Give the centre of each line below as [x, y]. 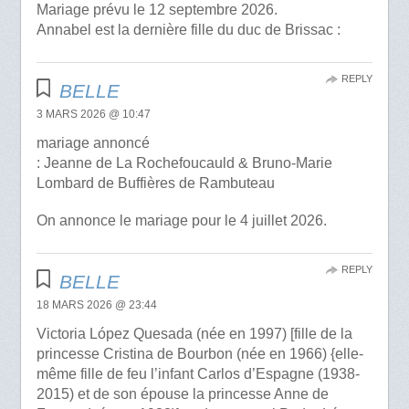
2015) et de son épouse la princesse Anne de [182, 394]
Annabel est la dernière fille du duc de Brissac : [188, 30]
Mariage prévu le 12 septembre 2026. [157, 10]
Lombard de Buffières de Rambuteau [155, 184]
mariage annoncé [93, 143]
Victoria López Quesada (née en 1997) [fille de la [194, 334]
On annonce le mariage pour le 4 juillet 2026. [181, 221]
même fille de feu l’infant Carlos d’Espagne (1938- [198, 374]
